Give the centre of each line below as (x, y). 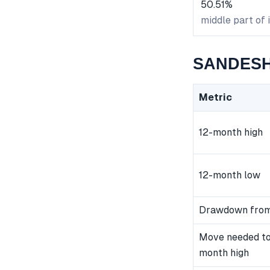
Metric (215, 98)
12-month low (230, 175)
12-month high (231, 133)
